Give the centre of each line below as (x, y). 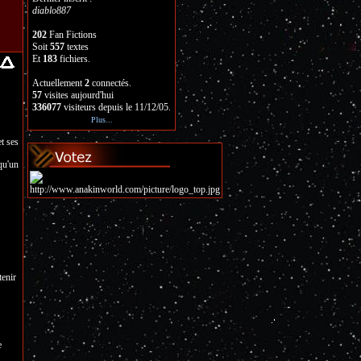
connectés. (110, 83)
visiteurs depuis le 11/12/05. (116, 107)
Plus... (102, 120)
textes (77, 47)
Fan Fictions (72, 35)
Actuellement (58, 83)
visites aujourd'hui (78, 95)
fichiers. (74, 59)
